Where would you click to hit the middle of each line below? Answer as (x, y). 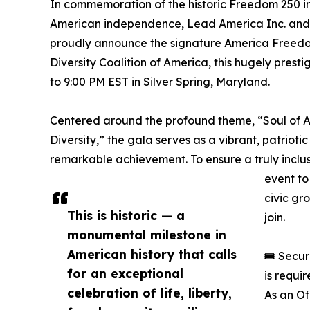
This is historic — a (126, 216)
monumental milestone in (147, 235)
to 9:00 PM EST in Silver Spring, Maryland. (160, 82)
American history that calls (152, 254)
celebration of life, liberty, (149, 293)
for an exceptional (125, 274)
